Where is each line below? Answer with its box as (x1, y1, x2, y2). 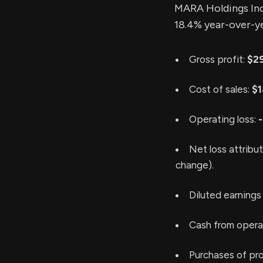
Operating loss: (189, 113, 258, 125)
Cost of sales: (189, 83, 252, 95)
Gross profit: (189, 53, 247, 65)
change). (176, 159, 214, 171)
